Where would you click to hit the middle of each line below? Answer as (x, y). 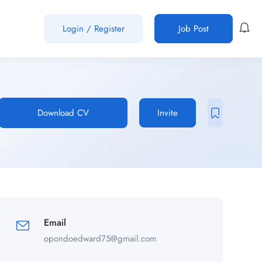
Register (110, 28)
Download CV (63, 113)
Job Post (194, 28)
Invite (167, 113)
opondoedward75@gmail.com (100, 238)
